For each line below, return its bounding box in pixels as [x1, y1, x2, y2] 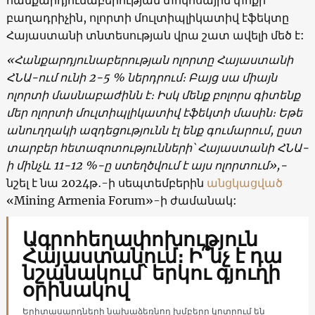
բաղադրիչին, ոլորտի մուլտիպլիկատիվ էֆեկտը [6, 10, 289, 25]
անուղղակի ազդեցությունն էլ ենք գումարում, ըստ [6, 122, 302, 137]
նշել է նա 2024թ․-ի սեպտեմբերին [6, 175, 204, 190]
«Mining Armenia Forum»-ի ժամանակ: [6, 193, 237, 207]
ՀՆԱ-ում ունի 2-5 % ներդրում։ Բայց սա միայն [6, 70, 277, 84]
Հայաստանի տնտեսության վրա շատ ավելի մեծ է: [6, 27, 304, 42]
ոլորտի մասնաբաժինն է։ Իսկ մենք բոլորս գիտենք [6, 87, 300, 102]
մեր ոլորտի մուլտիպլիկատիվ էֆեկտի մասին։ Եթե [6, 105, 302, 120]
